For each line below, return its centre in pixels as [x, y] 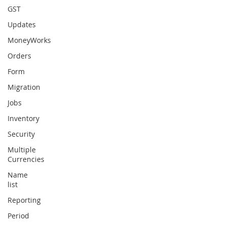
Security [21, 134]
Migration [24, 87]
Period [18, 216]
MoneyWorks [29, 40]
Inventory [23, 118]
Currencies [26, 159]
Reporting [24, 200]
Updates [22, 24]
